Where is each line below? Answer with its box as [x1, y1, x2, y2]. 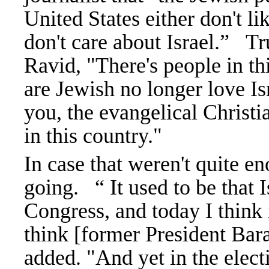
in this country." [24, 124, 162, 148]
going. [24, 175, 95, 200]
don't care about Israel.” [24, 30, 246, 55]
